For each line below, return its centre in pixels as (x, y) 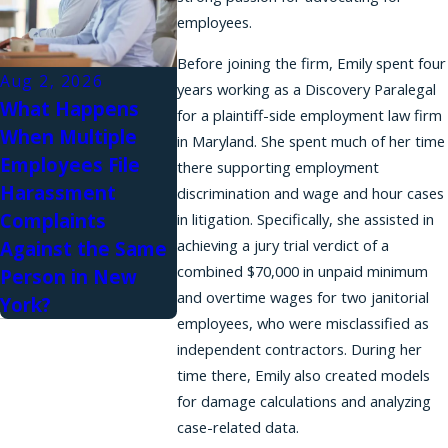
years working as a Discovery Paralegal (306, 88)
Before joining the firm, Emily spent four (311, 62)
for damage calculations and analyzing (303, 400)
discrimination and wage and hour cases (310, 192)
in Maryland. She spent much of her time (310, 140)
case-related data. (237, 426)
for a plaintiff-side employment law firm (309, 114)
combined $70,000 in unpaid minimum (302, 270)
